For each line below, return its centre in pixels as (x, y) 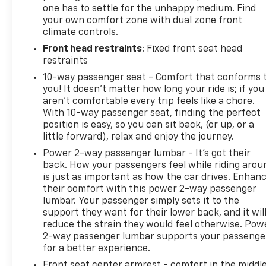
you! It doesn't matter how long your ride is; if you (154, 89)
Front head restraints (93, 49)
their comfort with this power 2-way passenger (150, 189)
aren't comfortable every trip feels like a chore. (149, 101)
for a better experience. (97, 248)
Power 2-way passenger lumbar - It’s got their (147, 153)
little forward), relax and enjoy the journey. (139, 137)
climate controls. (81, 32)
